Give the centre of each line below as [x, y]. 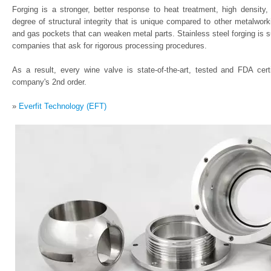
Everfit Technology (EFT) [63, 106]
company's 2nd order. [49, 82]
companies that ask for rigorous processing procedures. [109, 46]
